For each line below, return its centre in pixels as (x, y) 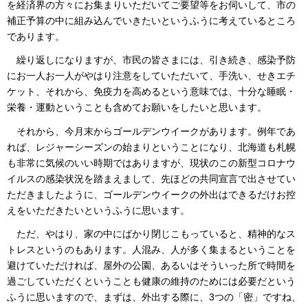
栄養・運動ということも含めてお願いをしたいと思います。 (137, 108)
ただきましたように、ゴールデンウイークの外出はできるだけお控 (151, 194)
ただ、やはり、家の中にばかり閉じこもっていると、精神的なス (151, 234)
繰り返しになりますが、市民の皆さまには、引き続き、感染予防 (151, 60)
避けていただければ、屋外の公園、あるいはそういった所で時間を (151, 266)
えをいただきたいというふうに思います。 (98, 210)
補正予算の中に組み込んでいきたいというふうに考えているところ (151, 20)
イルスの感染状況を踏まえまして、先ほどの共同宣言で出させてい (151, 178)
